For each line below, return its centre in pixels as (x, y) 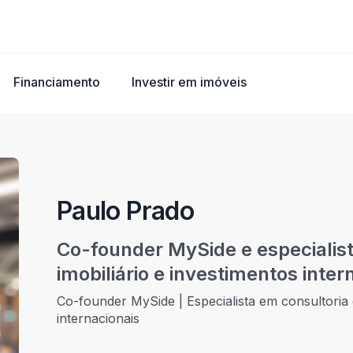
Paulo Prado (125, 211)
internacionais (98, 319)
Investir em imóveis (189, 82)
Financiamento (57, 82)
